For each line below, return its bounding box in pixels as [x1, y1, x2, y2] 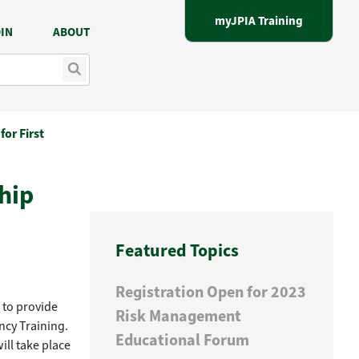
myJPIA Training [215, 13, 303, 29]
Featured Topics [115, 239, 240, 262]
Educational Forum [115, 329, 250, 351]
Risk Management [115, 305, 242, 327]
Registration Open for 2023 [115, 280, 307, 303]
